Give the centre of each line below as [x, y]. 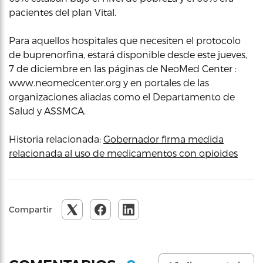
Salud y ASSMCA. [47, 111]
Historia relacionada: [56, 139]
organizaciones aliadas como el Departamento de [122, 97]
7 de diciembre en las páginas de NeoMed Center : [123, 68]
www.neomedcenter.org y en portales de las [109, 82]
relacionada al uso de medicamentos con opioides [123, 153]
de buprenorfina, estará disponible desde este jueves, [128, 54]
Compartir [31, 209]
